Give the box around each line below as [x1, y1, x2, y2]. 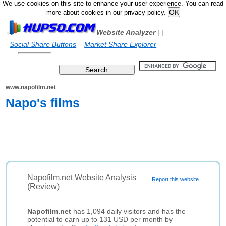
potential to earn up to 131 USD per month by [27, 215, 173, 223]
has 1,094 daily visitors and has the [71, 207, 186, 215]
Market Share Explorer [84, 40, 157, 48]
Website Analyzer [96, 28, 156, 36]
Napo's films [6, 96, 80, 110]
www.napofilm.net [6, 84, 56, 91]
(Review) [27, 182, 60, 191]
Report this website [151, 176, 199, 182]
